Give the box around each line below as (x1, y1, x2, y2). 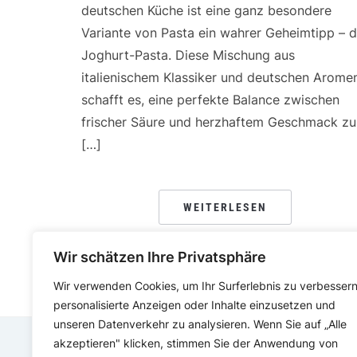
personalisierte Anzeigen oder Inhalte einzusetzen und (53, 298, 335, 312)
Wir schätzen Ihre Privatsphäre (53, 249, 266, 265)
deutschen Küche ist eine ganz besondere (81, 2, 331, 19)
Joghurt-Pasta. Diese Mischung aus (81, 47, 295, 64)
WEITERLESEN (182, 201, 267, 214)
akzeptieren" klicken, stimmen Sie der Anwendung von (53, 336, 338, 350)
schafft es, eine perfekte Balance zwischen (81, 92, 339, 108)
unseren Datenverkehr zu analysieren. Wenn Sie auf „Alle (53, 317, 347, 331)
